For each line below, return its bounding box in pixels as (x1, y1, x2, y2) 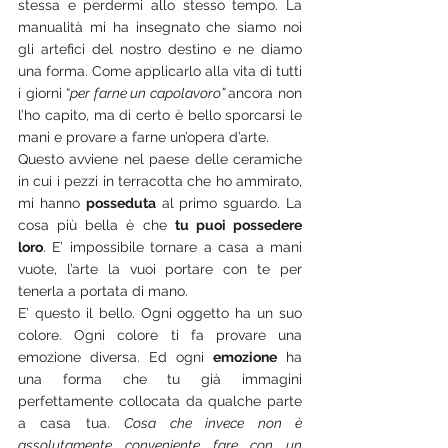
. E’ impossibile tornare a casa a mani (43, 238, 302, 255)
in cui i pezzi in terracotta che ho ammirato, (18, 172, 302, 189)
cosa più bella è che (18, 216, 175, 233)
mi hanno (18, 194, 86, 211)
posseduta (85, 194, 156, 211)
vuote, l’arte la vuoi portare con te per (18, 260, 302, 277)
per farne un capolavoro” (70, 84, 229, 101)
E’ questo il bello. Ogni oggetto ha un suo (18, 304, 302, 321)
